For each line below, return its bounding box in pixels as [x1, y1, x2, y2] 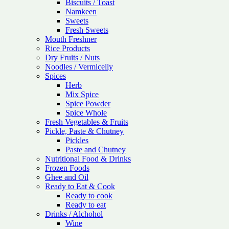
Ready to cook [65, 191, 112, 200]
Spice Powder [65, 99, 110, 108]
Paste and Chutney [65, 145, 126, 154]
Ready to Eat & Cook [45, 182, 115, 191]
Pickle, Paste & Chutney [45, 127, 124, 135]
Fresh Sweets [65, 26, 108, 34]
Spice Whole [65, 108, 107, 117]
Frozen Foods [45, 164, 89, 172]
